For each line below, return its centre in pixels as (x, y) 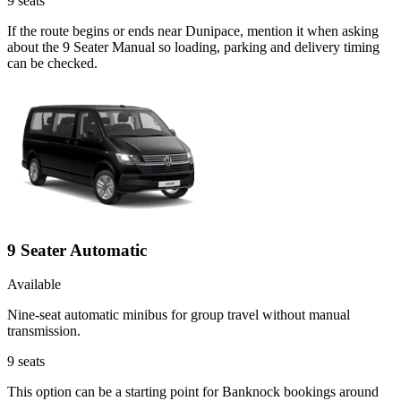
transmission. (44, 331)
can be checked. (52, 63)
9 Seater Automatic (77, 250)
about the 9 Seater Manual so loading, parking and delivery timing (193, 47)
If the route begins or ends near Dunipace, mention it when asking (193, 30)
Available (34, 285)
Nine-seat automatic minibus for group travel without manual (179, 315)
